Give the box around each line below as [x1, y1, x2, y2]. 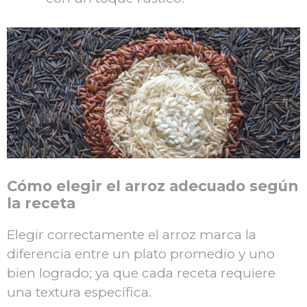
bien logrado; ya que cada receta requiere [7, 265, 275, 282]
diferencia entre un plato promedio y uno [7, 246, 275, 262]
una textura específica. [7, 284, 151, 301]
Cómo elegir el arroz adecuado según [7, 177, 298, 195]
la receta [7, 194, 75, 212]
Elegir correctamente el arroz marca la [7, 227, 256, 243]
